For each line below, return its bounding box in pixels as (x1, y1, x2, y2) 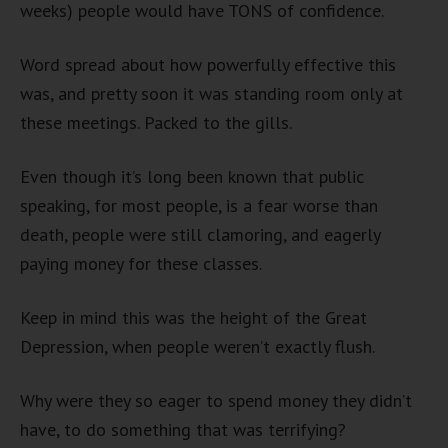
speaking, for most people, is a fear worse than (20, 194, 378, 217)
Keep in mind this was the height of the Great (20, 306, 367, 329)
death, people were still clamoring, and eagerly (20, 223, 380, 246)
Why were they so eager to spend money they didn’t (20, 389, 412, 412)
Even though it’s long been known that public (20, 165, 364, 188)
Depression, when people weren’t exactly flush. (20, 335, 375, 358)
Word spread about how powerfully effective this (20, 53, 396, 76)
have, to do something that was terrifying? (20, 418, 346, 441)
